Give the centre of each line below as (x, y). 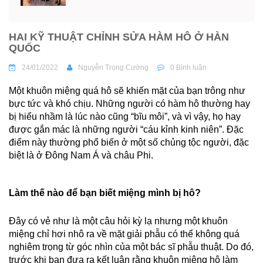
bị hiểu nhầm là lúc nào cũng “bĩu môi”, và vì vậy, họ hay (125, 117)
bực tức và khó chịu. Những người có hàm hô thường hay (129, 104)
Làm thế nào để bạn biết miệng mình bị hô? (105, 193)
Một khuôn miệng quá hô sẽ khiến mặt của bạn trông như (127, 91)
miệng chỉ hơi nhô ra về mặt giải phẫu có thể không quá (124, 234)
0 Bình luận (188, 68)
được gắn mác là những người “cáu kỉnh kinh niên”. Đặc (126, 129)
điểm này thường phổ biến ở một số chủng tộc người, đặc (129, 142)
